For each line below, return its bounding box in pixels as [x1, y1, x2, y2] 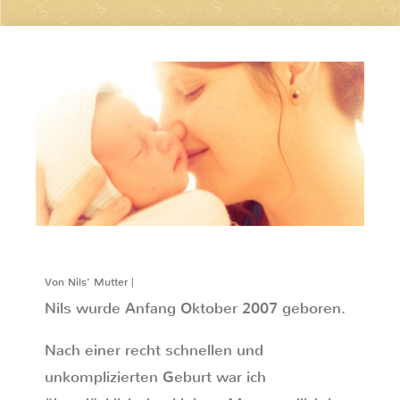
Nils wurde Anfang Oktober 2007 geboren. [45, 298, 346, 319]
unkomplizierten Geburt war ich [45, 367, 266, 387]
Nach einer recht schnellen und [45, 340, 263, 361]
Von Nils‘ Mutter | [45, 275, 134, 289]
